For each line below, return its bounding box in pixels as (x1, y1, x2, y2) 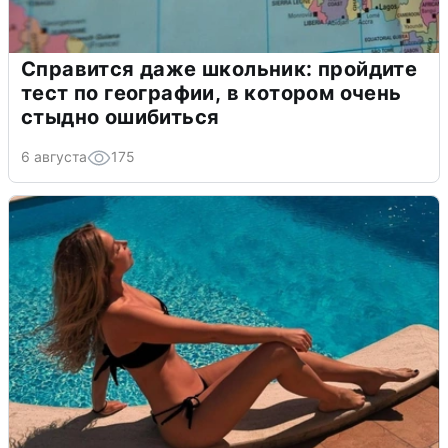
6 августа (21, 148, 87, 166)
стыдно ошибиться (21, 105, 220, 130)
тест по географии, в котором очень (21, 81, 402, 106)
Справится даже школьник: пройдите (21, 57, 418, 82)
